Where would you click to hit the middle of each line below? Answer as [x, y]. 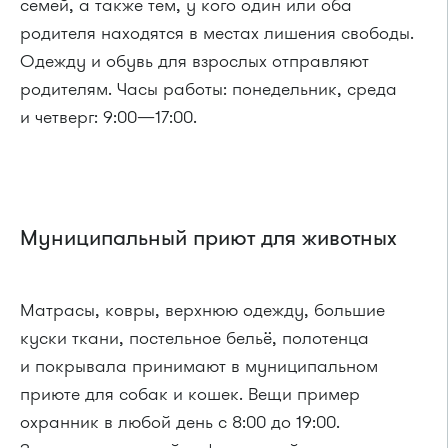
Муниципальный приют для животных [208, 239]
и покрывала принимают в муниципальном [199, 366]
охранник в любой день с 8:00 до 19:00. [180, 422]
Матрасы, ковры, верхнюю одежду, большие [202, 310]
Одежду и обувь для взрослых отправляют [194, 61]
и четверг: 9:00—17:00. [108, 117]
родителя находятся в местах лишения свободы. [217, 33]
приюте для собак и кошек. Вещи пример [190, 394]
